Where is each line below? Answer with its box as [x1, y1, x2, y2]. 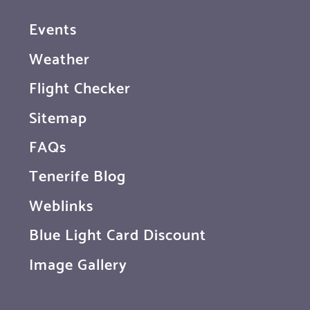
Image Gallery [29, 249, 127, 276]
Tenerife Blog [29, 161, 126, 188]
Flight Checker [29, 73, 131, 100]
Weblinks [29, 190, 93, 217]
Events [29, 15, 77, 42]
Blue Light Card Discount [29, 220, 206, 247]
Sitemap [29, 102, 87, 129]
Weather [29, 44, 90, 71]
